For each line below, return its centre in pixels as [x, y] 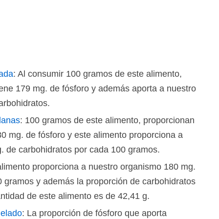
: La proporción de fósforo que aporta [94, 213]
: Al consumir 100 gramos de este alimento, [98, 74]
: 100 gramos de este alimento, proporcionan [107, 120]
